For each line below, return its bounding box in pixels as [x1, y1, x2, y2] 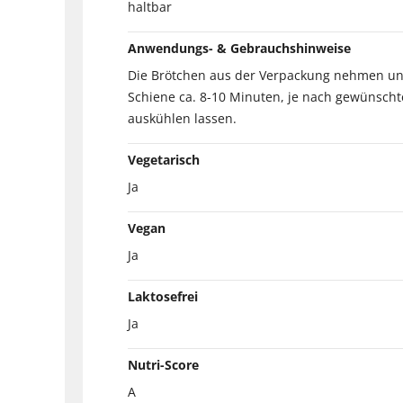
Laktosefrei [128, 287, 198, 305]
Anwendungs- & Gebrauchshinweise [128, 39, 351, 57]
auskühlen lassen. [128, 109, 237, 127]
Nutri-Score [128, 355, 199, 373]
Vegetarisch [128, 150, 200, 168]
